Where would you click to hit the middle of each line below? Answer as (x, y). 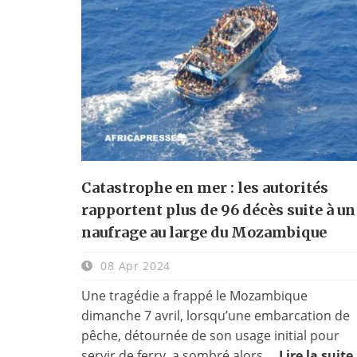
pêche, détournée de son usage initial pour (210, 335)
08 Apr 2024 (134, 265)
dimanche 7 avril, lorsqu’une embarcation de (216, 315)
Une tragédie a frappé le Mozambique (194, 295)
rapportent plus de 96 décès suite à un (218, 210)
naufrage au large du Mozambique (204, 232)
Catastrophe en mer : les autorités (205, 187)
